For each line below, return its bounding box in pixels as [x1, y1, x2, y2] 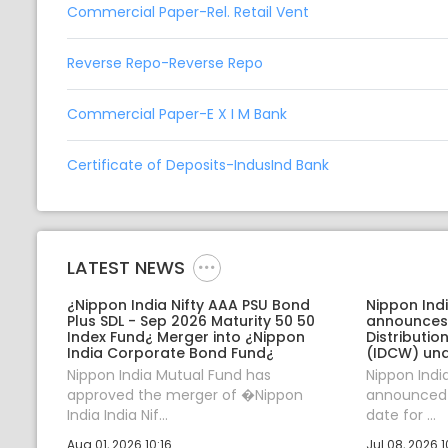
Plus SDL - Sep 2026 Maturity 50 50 [67, 310, 315, 331]
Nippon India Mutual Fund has [67, 364, 271, 385]
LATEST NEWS [67, 255, 185, 281]
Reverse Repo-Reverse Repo [67, 53, 263, 74]
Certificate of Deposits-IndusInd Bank [67, 155, 329, 176]
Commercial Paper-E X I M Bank [67, 104, 287, 125]
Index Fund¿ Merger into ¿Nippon [67, 326, 305, 347]
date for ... [365, 404, 436, 425]
